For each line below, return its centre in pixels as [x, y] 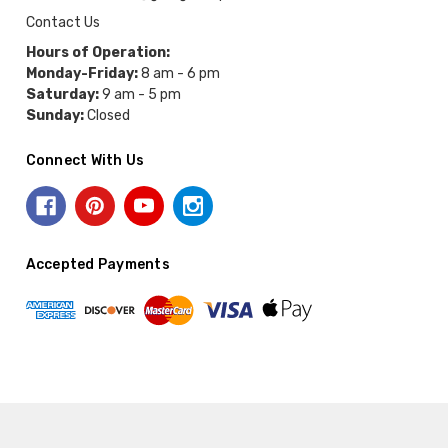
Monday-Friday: [81, 74]
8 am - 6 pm [178, 74]
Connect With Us [85, 160]
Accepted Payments [97, 265]
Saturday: [62, 95]
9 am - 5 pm [139, 95]
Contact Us [62, 23]
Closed [106, 116]
